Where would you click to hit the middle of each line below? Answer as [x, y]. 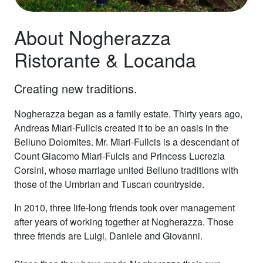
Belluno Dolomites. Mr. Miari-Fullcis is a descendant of [127, 142]
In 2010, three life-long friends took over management [124, 208]
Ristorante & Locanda [105, 59]
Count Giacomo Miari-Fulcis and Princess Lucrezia [119, 156]
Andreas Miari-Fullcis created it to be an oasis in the [121, 128]
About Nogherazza [92, 37]
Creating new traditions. [76, 88]
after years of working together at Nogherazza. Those [124, 222]
